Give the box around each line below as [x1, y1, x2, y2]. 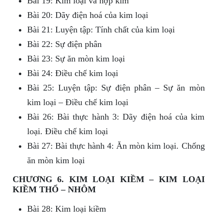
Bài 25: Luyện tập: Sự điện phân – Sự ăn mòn [27, 83, 205, 93]
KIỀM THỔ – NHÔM [12, 185, 96, 195]
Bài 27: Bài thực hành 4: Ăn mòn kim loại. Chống [27, 141, 205, 151]
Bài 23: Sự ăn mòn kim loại [27, 54, 125, 64]
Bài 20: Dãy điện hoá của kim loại [27, 10, 148, 20]
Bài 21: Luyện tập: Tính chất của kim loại [27, 25, 175, 35]
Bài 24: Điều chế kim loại [27, 68, 118, 78]
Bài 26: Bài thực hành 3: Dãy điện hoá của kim [27, 112, 205, 122]
